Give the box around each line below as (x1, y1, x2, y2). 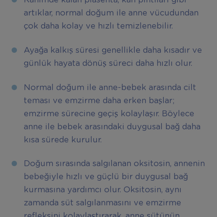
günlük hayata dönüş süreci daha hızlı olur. (23, 59, 192, 67)
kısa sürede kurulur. (23, 136, 104, 144)
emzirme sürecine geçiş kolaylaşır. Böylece (23, 109, 194, 118)
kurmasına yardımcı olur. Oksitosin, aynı (23, 186, 182, 194)
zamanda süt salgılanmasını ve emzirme (23, 199, 181, 207)
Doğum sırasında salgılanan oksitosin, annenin (23, 160, 205, 168)
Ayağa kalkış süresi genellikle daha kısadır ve (23, 46, 202, 54)
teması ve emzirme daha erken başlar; (23, 96, 174, 105)
